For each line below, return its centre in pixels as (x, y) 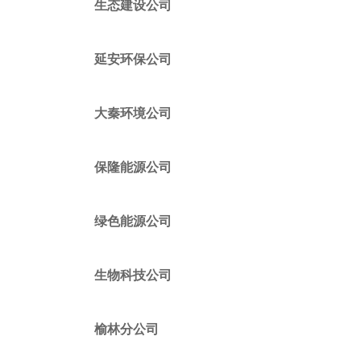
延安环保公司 (133, 59)
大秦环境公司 (133, 113)
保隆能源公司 (133, 167)
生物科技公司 (133, 275)
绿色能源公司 (133, 221)
